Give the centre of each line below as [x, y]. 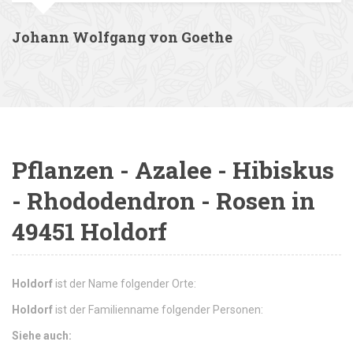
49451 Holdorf [89, 232]
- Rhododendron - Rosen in [163, 201]
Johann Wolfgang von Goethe [122, 37]
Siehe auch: [42, 336]
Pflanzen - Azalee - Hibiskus [173, 170]
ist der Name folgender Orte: [124, 284]
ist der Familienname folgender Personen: [158, 310]
